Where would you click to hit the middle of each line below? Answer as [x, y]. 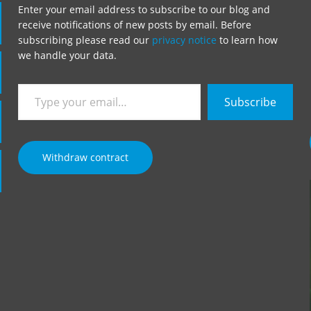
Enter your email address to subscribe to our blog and [144, 10]
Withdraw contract [85, 158]
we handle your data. [67, 56]
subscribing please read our [85, 40]
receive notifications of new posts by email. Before [134, 25]
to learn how [247, 40]
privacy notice [184, 40]
